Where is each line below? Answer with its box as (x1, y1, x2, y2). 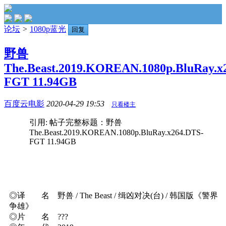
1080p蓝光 (30, 25, 66, 33)
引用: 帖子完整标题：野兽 (29, 118, 122, 127)
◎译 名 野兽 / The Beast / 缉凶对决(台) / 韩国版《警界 (9, 191, 218, 200)
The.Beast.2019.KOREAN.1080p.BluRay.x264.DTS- (29, 128, 203, 137)
